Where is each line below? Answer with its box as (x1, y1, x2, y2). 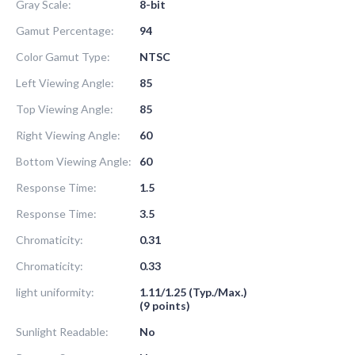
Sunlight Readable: (16, 324, 109, 338)
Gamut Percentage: (16, 23, 114, 37)
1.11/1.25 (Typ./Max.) (139, 284, 247, 299)
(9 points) (139, 298, 190, 312)
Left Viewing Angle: (16, 75, 114, 90)
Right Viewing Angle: (16, 128, 120, 142)
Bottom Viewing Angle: (16, 154, 132, 168)
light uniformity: (16, 284, 94, 299)
